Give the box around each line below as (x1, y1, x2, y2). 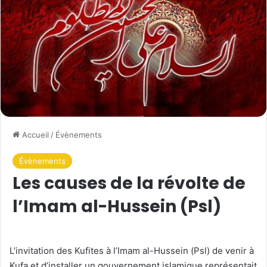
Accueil (20, 130, 49, 140)
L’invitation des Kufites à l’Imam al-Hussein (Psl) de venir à (10, 245, 254, 257)
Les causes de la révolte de (13, 172, 246, 195)
